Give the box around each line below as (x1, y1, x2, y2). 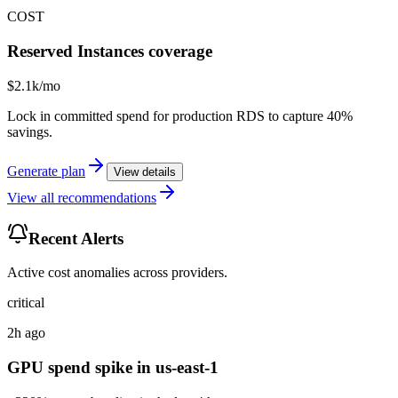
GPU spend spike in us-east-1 (7, 358, 219, 378)
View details (114, 164, 176, 179)
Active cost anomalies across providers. (7, 265, 227, 281)
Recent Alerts (28, 228, 123, 248)
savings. (7, 123, 52, 139)
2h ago (7, 325, 45, 341)
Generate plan (7, 163, 85, 179)
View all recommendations (7, 189, 156, 205)
